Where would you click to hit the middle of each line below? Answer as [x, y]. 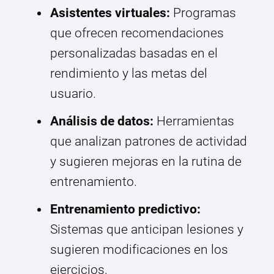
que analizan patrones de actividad [149, 142]
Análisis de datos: [102, 121]
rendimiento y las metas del [129, 74]
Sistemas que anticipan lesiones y [147, 230]
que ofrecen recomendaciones [137, 33]
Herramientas [194, 121]
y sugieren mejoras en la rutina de [146, 162]
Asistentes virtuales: [110, 13]
